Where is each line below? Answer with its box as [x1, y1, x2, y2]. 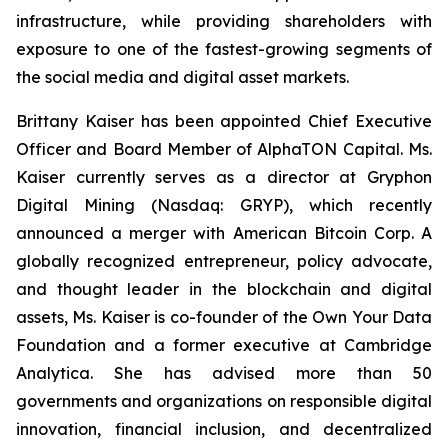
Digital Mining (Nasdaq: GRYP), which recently [16, 195, 432, 215]
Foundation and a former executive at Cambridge [16, 335, 432, 355]
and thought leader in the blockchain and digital [16, 279, 432, 299]
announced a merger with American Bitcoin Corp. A [16, 223, 432, 243]
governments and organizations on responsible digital [16, 391, 432, 411]
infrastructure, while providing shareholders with [16, 11, 432, 31]
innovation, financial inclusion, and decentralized [16, 419, 432, 439]
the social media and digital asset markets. [16, 67, 349, 87]
